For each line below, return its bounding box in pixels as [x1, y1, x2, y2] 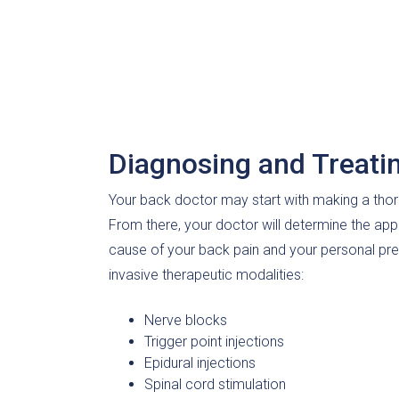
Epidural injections [144, 354, 256, 371]
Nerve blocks [144, 312, 227, 329]
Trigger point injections [144, 333, 284, 350]
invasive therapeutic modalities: [109, 266, 304, 283]
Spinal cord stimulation [144, 376, 286, 393]
